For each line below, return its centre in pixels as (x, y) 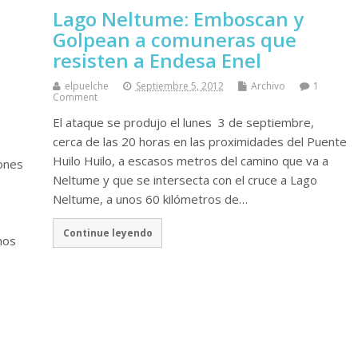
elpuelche (86, 86)
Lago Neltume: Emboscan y (178, 18)
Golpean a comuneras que (174, 39)
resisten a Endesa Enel (157, 60)
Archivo (268, 86)
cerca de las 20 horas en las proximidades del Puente (199, 141)
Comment (75, 97)
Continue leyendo (107, 233)
